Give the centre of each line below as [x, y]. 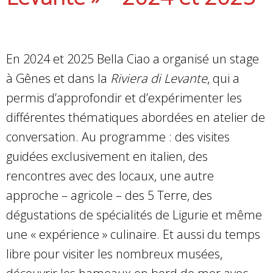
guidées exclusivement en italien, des [107, 156]
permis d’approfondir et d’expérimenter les [124, 97]
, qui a [223, 78]
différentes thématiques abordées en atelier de [136, 117]
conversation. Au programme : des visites [118, 136]
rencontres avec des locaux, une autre [110, 175]
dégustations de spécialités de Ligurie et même [134, 214]
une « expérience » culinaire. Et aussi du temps [133, 234]
